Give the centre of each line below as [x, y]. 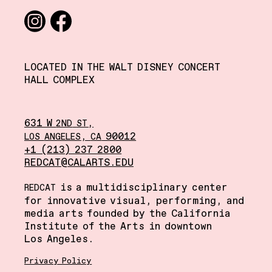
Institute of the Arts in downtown [118, 227]
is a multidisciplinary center [142, 188]
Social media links [65, 17]
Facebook [72, 38]
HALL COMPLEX [59, 80]
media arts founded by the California [127, 214]
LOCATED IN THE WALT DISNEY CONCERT [122, 68]
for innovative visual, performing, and [134, 201]
